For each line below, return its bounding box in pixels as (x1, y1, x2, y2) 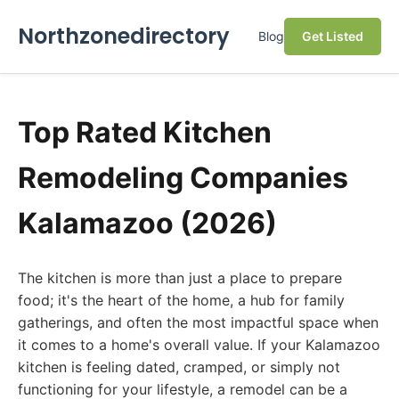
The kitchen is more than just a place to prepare (18, 269, 342, 287)
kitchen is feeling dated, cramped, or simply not (18, 358, 340, 376)
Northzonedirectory (18, 21, 230, 51)
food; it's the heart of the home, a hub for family (18, 291, 345, 309)
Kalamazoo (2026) (18, 206, 277, 240)
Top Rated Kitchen (18, 115, 272, 150)
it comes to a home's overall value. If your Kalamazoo (18, 336, 380, 354)
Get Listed (302, 28, 363, 44)
